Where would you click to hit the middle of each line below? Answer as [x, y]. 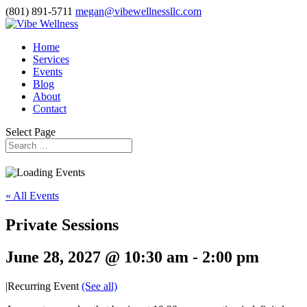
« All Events [32, 195]
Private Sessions [62, 224]
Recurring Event [45, 286]
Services [51, 59]
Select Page [30, 132]
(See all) [99, 286]
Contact [50, 109]
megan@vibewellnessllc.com [138, 11]
